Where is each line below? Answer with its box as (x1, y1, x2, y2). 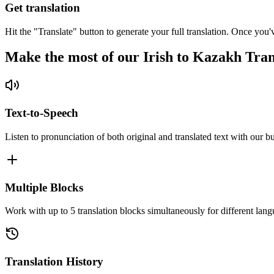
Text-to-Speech (5, 106, 78, 120)
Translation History (5, 254, 103, 268)
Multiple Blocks (5, 180, 83, 194)
